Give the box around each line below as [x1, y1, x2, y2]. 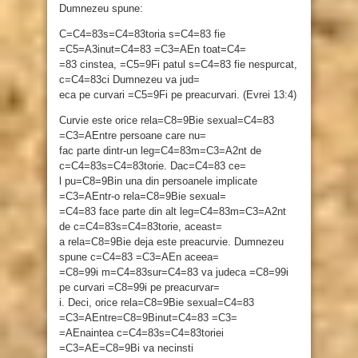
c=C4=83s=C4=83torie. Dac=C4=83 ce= [59, 160, 246, 173]
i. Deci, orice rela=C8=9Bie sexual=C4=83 [59, 296, 254, 309]
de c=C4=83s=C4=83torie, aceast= [59, 221, 222, 233]
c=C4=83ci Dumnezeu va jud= [59, 74, 200, 86]
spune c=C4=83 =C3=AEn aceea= [59, 251, 219, 264]
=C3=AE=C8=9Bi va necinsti [59, 342, 193, 355]
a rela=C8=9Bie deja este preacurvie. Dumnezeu [59, 236, 284, 249]
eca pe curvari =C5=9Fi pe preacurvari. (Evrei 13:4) [59, 89, 296, 101]
